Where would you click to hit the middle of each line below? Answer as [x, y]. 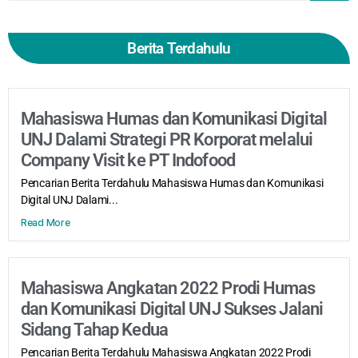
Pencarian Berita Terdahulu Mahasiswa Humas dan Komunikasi [172, 183]
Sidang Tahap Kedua [94, 329]
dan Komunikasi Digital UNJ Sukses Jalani [172, 308]
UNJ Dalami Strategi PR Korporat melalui [167, 139]
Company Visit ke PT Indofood [128, 160]
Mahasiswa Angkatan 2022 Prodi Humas [168, 288]
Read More [46, 222]
